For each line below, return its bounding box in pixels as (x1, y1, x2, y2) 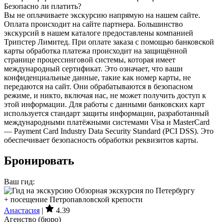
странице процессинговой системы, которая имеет (4, 55, 175, 64)
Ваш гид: (4, 177, 35, 186)
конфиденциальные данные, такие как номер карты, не (4, 73, 191, 82)
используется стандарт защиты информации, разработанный (4, 109, 209, 117)
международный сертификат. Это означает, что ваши (4, 64, 183, 73)
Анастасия (4, 206, 40, 215)
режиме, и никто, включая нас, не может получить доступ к (4, 91, 206, 100)
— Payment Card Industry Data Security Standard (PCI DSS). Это (4, 126, 214, 135)
